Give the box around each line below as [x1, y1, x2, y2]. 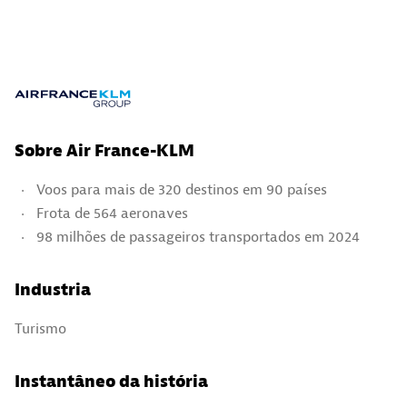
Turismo [15, 319, 66, 338]
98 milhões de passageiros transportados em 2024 [36, 227, 360, 246]
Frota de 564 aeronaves [36, 203, 188, 223]
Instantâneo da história [15, 371, 208, 392]
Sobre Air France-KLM [15, 140, 194, 162]
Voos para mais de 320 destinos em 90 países [36, 180, 327, 199]
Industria [15, 279, 91, 301]
